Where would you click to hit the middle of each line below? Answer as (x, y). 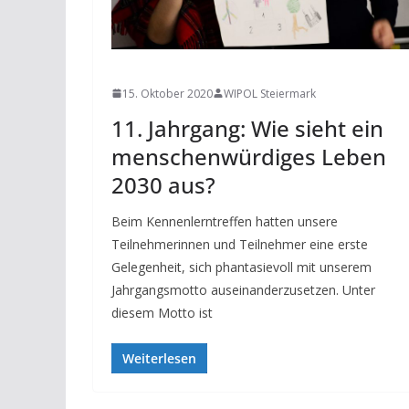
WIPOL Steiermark (270, 93)
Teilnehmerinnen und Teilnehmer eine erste (240, 244)
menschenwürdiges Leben (249, 156)
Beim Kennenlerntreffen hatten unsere (225, 221)
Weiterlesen (159, 358)
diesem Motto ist (162, 312)
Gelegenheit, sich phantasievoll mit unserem (241, 267)
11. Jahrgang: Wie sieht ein (247, 128)
